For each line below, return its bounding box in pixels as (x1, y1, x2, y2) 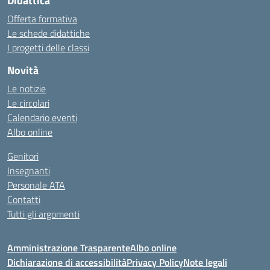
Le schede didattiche (7, 26, 90, 40)
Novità (7, 62, 39, 78)
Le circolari (7, 96, 49, 110)
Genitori (7, 149, 39, 163)
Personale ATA (7, 178, 65, 192)
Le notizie (7, 81, 46, 96)
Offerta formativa (7, 11, 77, 26)
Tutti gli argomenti (7, 207, 80, 221)
